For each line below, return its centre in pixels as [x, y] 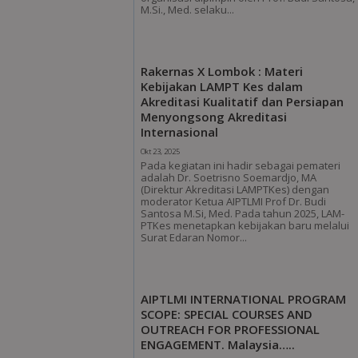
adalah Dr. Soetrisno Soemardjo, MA [229, 177]
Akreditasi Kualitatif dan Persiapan [243, 101]
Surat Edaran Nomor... [194, 237]
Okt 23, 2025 [161, 151]
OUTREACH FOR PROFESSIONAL [231, 329]
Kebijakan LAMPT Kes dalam [222, 86]
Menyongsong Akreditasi [214, 116]
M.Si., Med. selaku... [188, 9]
